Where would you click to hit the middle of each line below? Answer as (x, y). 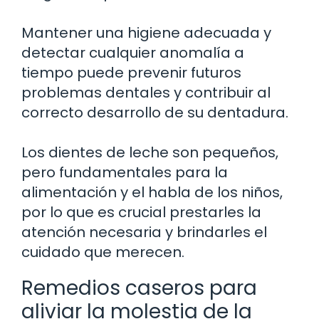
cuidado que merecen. (103, 252)
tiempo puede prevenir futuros (131, 72)
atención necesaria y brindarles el (144, 232)
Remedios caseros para (139, 288)
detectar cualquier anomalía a (133, 52)
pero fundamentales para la (125, 172)
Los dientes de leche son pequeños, (150, 152)
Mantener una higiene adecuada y (146, 32)
